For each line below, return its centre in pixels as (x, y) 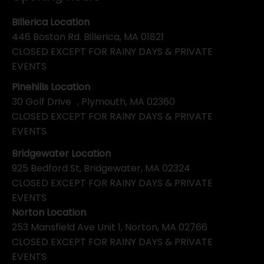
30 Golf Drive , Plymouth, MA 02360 (93, 101)
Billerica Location (51, 22)
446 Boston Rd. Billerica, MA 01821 (88, 37)
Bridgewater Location (61, 154)
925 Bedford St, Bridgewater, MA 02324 (101, 169)
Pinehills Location (51, 87)
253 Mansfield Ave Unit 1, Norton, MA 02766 (110, 227)
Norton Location (49, 213)
